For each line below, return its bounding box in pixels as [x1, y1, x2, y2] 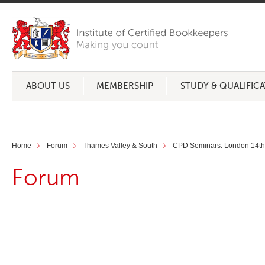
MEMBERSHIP [96, 82, 153, 91]
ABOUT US [25, 82, 70, 91]
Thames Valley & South [83, 141, 157, 150]
